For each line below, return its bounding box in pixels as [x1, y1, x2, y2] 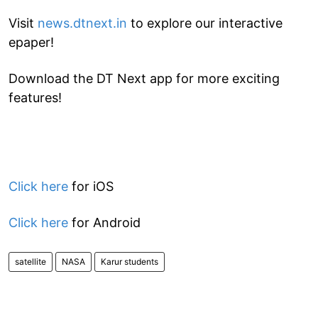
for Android [68, 214, 141, 230]
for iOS [68, 178, 114, 194]
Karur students [101, 256, 158, 267]
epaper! [9, 34, 54, 50]
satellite [15, 256, 46, 267]
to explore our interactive [127, 15, 283, 31]
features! [9, 89, 62, 105]
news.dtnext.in [38, 15, 127, 31]
